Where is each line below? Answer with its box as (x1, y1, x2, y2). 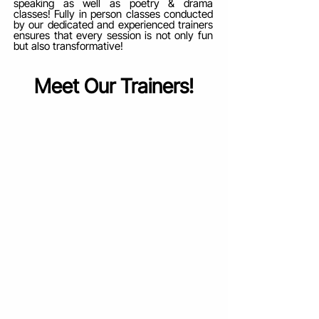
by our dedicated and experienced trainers (14, 18, 213, 31)
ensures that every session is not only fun (14, 28, 213, 42)
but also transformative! (14, 39, 123, 53)
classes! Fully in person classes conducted (14, 7, 213, 21)
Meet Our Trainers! (34, 74, 194, 98)
